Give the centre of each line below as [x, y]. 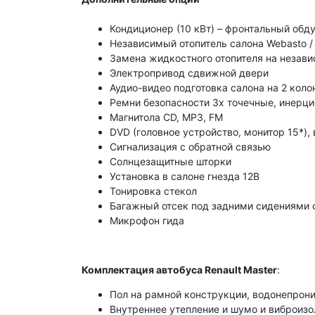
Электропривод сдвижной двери [189, 73]
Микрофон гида [147, 221]
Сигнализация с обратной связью [190, 147]
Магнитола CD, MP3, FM [166, 117]
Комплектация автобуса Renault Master [179, 270]
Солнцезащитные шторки [171, 162]
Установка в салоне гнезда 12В [185, 176]
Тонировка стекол [153, 191]
